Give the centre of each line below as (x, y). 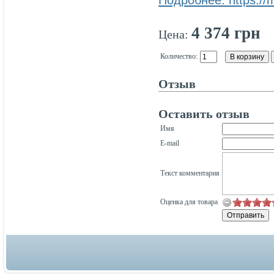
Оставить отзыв (204, 114)
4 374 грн (226, 33)
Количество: (179, 57)
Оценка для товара (189, 202)
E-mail (170, 143)
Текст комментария (190, 173)
